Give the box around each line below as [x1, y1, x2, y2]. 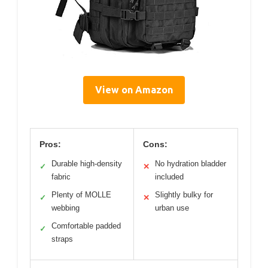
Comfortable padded [51, 221, 121, 231]
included [155, 172, 184, 182]
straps [51, 234, 73, 244]
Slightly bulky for [155, 190, 213, 200]
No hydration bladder [155, 159, 226, 169]
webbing [51, 203, 80, 213]
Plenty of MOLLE [51, 190, 111, 200]
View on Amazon [95, 84, 173, 96]
